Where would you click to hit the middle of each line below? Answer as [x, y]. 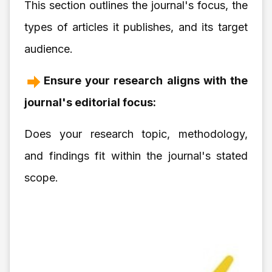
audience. [49, 49]
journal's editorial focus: [90, 102]
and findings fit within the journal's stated [136, 155]
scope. [41, 177]
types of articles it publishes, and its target [136, 27]
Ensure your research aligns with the [146, 80]
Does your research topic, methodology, [136, 134]
